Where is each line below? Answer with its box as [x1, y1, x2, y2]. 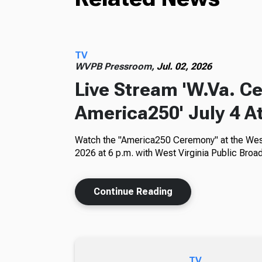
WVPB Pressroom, [74, 60, 157, 72]
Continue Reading [93, 185, 173, 197]
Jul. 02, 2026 [156, 60, 212, 72]
